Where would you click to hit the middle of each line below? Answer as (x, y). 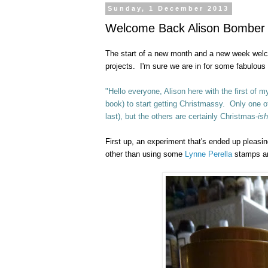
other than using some (145, 154)
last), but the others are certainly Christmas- (182, 116)
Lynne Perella (208, 154)
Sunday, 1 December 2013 (169, 9)
